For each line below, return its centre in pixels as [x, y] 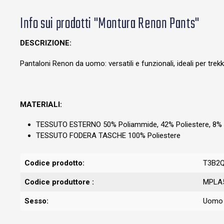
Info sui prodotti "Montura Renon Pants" [110, 24]
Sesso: [36, 201]
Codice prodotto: [54, 163]
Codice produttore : [59, 182]
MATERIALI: [41, 105]
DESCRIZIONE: [46, 43]
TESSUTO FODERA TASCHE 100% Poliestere [108, 136]
